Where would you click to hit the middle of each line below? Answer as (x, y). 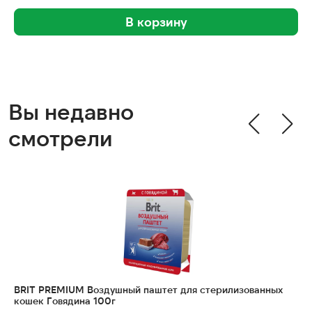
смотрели (61, 137)
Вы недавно (71, 111)
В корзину (156, 22)
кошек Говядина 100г (65, 301)
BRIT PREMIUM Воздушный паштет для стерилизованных (148, 290)
